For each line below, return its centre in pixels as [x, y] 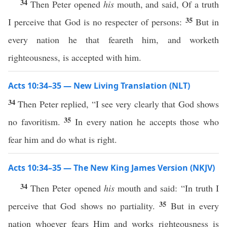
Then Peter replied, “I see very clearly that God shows [119, 104]
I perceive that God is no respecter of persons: [97, 22]
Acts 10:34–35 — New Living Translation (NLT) [99, 86]
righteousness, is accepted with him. [75, 57]
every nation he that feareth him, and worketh [113, 40]
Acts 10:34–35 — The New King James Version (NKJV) [111, 168]
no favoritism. [36, 122]
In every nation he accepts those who [147, 122]
